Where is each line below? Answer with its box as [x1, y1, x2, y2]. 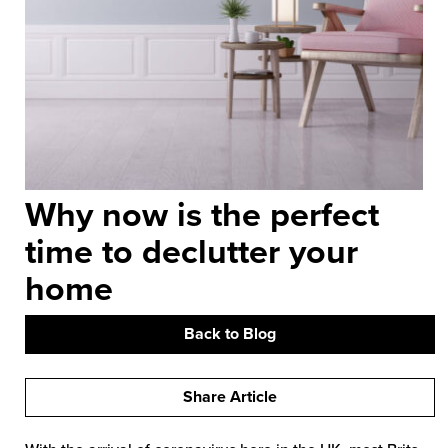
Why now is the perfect [25, 189, 379, 239]
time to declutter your [25, 226, 358, 276]
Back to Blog [184, 322, 276, 346]
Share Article [183, 385, 277, 409]
